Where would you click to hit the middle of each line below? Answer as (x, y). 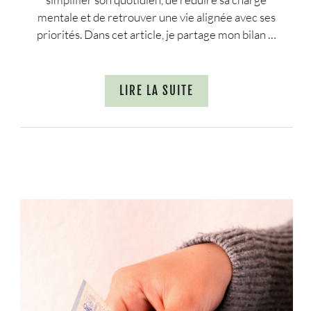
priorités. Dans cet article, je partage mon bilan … (156, 35)
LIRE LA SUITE (156, 91)
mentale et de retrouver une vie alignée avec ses (156, 17)
